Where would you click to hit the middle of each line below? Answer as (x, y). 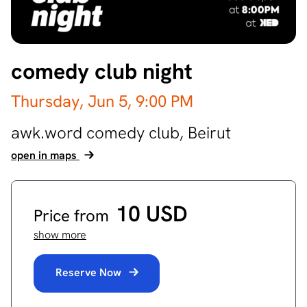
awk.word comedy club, (99, 133)
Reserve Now (90, 272)
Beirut (209, 133)
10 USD (152, 214)
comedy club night (102, 71)
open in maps (45, 155)
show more (60, 235)
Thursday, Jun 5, (73, 101)
